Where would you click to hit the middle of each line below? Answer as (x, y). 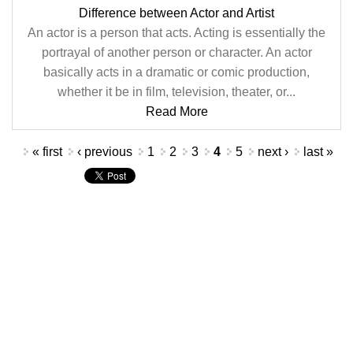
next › (273, 152)
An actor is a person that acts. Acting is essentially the (176, 33)
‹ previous (104, 152)
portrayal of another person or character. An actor (176, 52)
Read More (176, 111)
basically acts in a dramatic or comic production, (176, 72)
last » (318, 152)
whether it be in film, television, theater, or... (176, 92)
